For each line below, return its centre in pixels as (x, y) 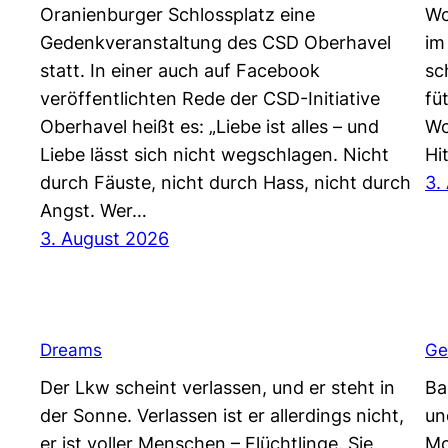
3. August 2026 (104, 239)
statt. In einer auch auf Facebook (180, 71)
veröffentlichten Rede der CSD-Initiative (210, 99)
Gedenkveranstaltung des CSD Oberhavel (215, 43)
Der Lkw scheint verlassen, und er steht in (217, 388)
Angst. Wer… (93, 211)
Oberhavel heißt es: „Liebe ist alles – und (209, 127)
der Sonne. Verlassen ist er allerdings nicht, (222, 416)
